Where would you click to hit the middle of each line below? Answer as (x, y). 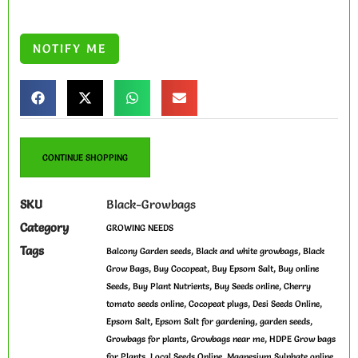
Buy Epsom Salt (243, 269)
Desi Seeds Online (286, 304)
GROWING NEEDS (140, 228)
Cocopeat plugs (218, 304)
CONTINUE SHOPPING (85, 157)
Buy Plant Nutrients (171, 286)
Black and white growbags (247, 251)
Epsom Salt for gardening (205, 322)
